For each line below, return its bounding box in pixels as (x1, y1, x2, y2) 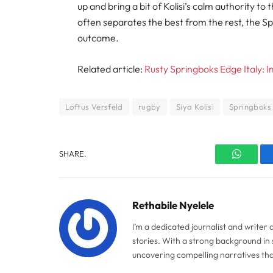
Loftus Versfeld (65, 101, 123, 112)
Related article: (77, 62, 145, 75)
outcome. (77, 32, 119, 44)
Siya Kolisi (175, 101, 214, 112)
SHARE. (59, 149, 87, 159)
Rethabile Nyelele (132, 198, 214, 211)
